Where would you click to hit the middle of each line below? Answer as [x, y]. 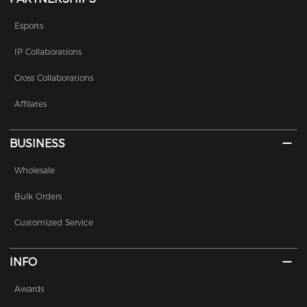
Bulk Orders [38, 197]
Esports [29, 26]
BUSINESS [38, 144]
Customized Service [54, 223]
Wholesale [35, 171]
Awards [29, 289]
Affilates [31, 104]
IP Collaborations [48, 52]
